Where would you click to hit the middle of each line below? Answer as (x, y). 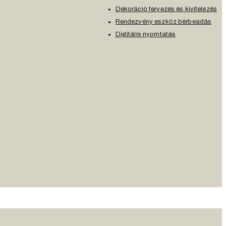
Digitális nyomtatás (146, 35)
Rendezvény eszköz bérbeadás (163, 22)
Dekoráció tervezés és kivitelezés (166, 9)
